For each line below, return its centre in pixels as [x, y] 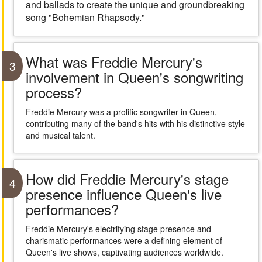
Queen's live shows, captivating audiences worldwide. [124, 252]
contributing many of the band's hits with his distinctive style [135, 123]
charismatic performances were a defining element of [124, 240]
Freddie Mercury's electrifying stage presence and [118, 229]
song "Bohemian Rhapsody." [85, 17]
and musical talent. [60, 135]
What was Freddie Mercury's [114, 62]
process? [54, 92]
